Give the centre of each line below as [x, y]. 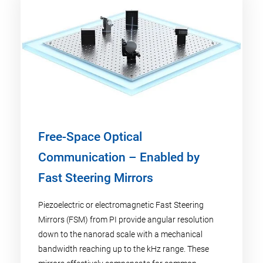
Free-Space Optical [90, 136]
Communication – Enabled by [119, 157]
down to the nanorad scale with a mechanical [120, 234]
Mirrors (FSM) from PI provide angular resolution [126, 219]
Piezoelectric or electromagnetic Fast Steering [121, 205]
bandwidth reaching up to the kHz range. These [124, 249]
